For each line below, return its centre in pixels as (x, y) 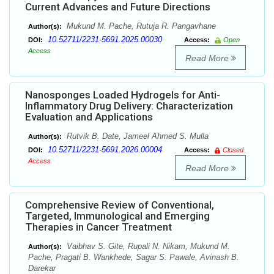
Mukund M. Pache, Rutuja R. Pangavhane (140, 26)
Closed (233, 150)
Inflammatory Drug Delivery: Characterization (129, 106)
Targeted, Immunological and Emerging (117, 216)
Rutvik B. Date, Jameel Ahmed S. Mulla (136, 136)
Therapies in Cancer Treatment (98, 227)
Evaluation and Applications (89, 117)
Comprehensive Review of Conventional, (120, 205)
